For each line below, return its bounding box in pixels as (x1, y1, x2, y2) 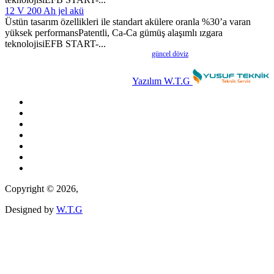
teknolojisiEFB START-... (5, 38, 106, 49)
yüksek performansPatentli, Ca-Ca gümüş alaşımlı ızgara (5, 27, 223, 38)
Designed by (5, 204, 56, 215)
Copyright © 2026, (5, 183, 78, 194)
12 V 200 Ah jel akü (5, 5, 84, 16)
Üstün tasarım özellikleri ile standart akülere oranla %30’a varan (5, 16, 251, 27)
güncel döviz (152, 49, 188, 58)
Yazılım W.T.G (132, 75, 193, 86)
